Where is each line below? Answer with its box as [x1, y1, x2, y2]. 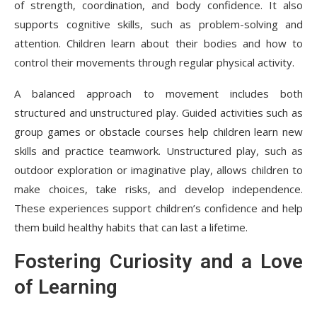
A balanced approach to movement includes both [14, 86, 303, 100]
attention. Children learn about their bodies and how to [14, 35, 303, 50]
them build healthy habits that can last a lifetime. [14, 219, 248, 234]
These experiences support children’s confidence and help [14, 200, 303, 215]
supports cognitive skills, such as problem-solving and [14, 16, 303, 31]
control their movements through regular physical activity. [14, 54, 294, 69]
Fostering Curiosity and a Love [14, 249, 303, 273]
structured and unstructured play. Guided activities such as [14, 105, 303, 120]
